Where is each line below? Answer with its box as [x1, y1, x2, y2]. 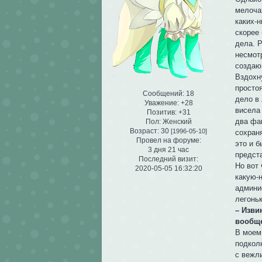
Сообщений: [143, 89, 184, 98]
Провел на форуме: [136, 136, 201, 144]
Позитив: [146, 108, 177, 116]
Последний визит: [139, 154, 198, 163]
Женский [160, 117, 192, 126]
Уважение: [144, 98, 179, 107]
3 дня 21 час [148, 145, 189, 154]
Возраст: [130, 126, 159, 135]
